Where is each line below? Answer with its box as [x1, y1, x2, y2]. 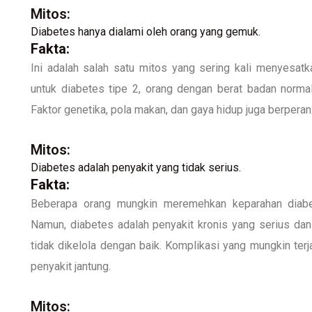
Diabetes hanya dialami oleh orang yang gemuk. [31, 24, 260, 38]
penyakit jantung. [31, 259, 111, 273]
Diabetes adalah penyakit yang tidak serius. [31, 160, 241, 174]
